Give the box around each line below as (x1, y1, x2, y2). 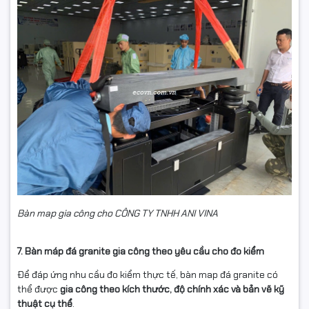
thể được (17, 283, 60, 296)
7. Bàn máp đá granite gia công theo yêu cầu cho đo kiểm (17, 245, 264, 258)
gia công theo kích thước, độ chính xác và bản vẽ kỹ (60, 283, 284, 296)
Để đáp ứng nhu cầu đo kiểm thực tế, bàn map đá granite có (17, 268, 278, 281)
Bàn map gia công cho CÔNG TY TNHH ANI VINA (17, 207, 220, 220)
